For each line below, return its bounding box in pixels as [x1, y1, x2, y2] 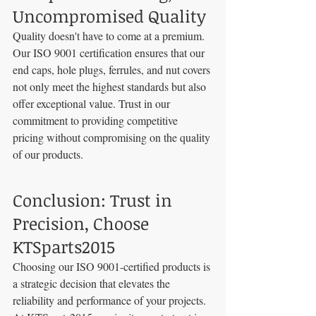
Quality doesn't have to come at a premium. [13, 28, 207, 44]
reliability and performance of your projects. [13, 293, 209, 308]
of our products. [13, 147, 83, 162]
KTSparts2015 [13, 235, 115, 259]
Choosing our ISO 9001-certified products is [13, 259, 213, 274]
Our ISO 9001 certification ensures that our [13, 45, 207, 61]
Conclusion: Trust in [13, 188, 176, 212]
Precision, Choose [13, 212, 153, 236]
